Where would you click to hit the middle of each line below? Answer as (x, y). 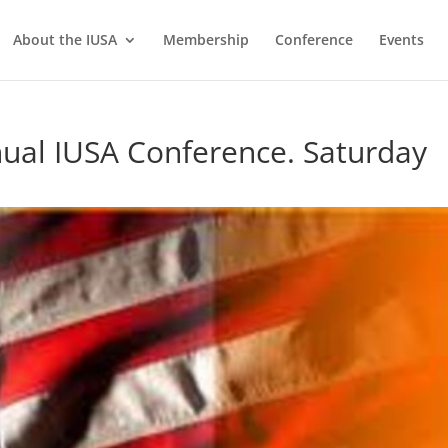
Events (401, 39)
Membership (206, 39)
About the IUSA (65, 39)
